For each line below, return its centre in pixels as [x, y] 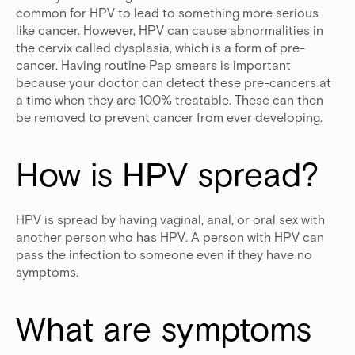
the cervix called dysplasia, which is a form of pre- [160, 48]
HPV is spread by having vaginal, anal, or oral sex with [170, 219]
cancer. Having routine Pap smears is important [153, 65]
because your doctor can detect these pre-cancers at [174, 82]
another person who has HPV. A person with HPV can [170, 237]
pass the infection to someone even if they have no [164, 254]
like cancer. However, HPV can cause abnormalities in [170, 30]
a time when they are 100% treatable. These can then [170, 100]
